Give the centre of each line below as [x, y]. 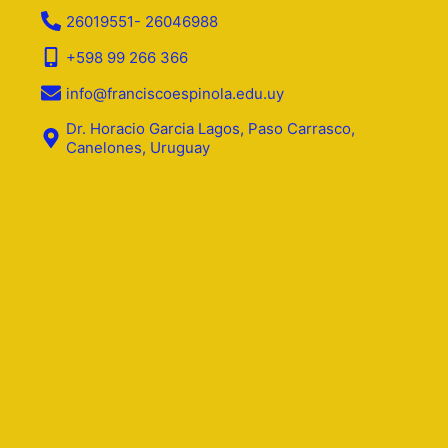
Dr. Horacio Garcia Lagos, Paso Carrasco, [210, 129]
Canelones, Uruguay [137, 148]
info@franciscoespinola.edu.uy [174, 93]
